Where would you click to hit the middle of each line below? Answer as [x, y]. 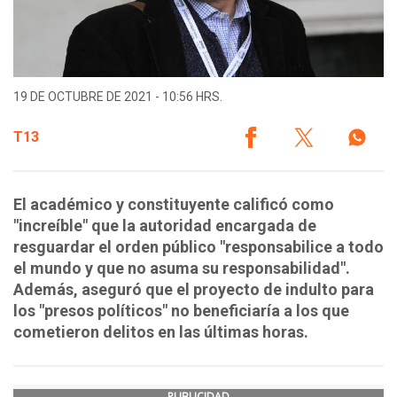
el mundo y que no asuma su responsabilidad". [182, 269]
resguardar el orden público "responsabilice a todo [198, 247]
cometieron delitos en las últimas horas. [161, 332]
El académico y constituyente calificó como [174, 205]
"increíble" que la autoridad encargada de [165, 226]
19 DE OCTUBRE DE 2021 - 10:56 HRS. [118, 97]
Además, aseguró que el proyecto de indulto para [194, 290]
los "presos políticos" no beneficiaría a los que [181, 311]
